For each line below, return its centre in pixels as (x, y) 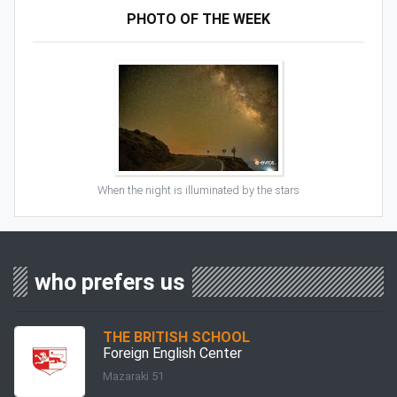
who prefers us (110, 281)
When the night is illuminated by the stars (198, 190)
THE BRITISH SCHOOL (176, 337)
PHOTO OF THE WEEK (198, 19)
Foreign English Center (172, 353)
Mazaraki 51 (133, 376)
